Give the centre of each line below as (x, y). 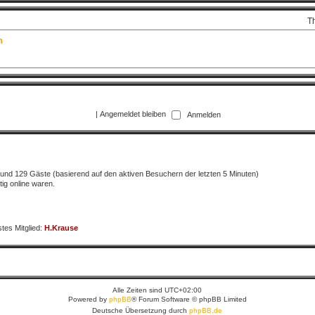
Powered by (88, 299)
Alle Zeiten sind (139, 290)
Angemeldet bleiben (134, 114)
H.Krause (61, 228)
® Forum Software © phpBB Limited (189, 299)
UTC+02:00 (184, 290)
